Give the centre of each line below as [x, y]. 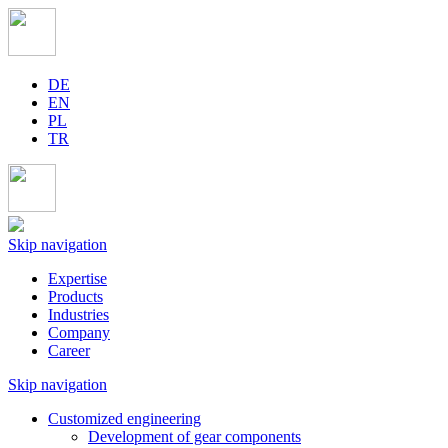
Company [79, 332]
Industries [78, 314]
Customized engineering [124, 418]
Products [75, 296]
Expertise [77, 278]
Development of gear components [194, 436]
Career [69, 350]
